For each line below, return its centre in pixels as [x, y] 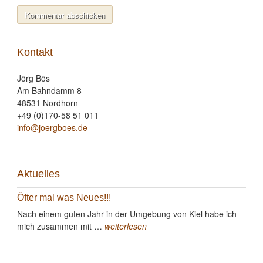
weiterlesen [125, 226]
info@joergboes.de [52, 127]
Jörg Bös [33, 78]
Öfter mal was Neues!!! [64, 198]
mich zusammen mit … [60, 226]
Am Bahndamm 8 [49, 90]
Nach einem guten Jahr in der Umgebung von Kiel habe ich [127, 214]
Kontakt [35, 52]
